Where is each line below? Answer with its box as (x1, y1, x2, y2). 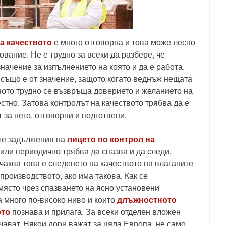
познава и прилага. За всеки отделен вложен (10, 208, 181, 216)
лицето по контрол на (67, 135, 155, 144)
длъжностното (115, 196, 177, 204)
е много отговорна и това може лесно (52, 38, 195, 47)
